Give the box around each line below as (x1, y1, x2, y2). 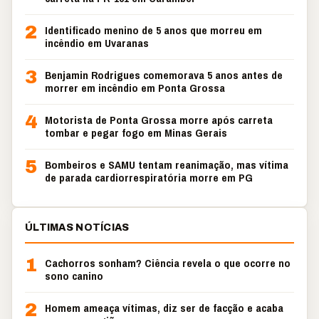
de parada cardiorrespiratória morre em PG (45, 170, 253, 185)
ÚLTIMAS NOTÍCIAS (25, 222, 130, 233)
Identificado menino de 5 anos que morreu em (45, 23, 262, 38)
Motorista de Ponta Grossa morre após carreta (45, 113, 273, 127)
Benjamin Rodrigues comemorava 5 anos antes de (45, 68, 283, 83)
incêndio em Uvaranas (45, 36, 149, 51)
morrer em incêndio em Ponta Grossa (45, 80, 225, 95)
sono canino (45, 268, 103, 283)
